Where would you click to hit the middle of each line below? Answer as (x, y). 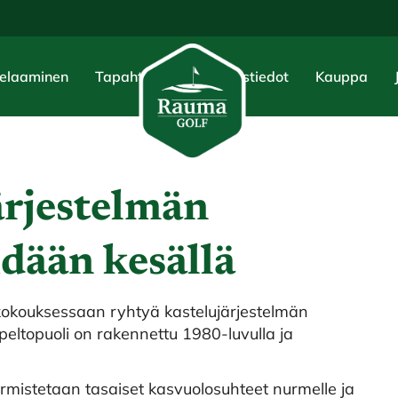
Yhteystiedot (247, 76)
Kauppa (342, 76)
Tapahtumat (136, 76)
